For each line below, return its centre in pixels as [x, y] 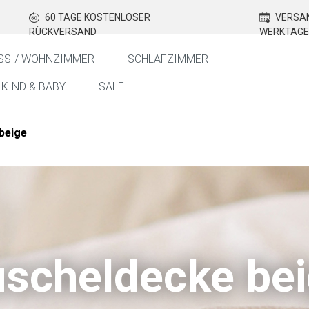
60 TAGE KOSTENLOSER [96, 17]
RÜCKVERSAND [62, 32]
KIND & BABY [34, 87]
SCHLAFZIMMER [168, 59]
